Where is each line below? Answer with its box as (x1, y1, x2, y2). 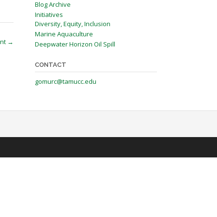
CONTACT (34, 61, 66, 68)
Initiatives (34, 10, 63, 19)
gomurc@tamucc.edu (34, 77, 96, 86)
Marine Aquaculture (34, 30, 93, 38)
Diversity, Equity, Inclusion (34, 19, 110, 28)
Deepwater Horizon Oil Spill (34, 40, 115, 48)
